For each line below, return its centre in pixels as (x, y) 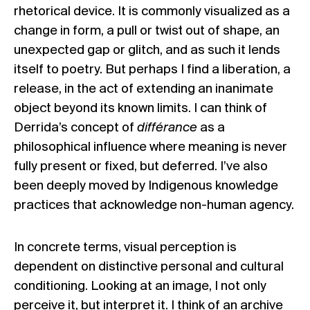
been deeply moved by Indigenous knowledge (146, 186)
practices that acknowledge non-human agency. (154, 205)
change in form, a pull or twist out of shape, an (147, 31)
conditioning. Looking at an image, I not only (140, 286)
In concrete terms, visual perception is (125, 247)
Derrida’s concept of (75, 128)
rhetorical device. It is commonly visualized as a (152, 11)
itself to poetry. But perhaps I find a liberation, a (152, 70)
